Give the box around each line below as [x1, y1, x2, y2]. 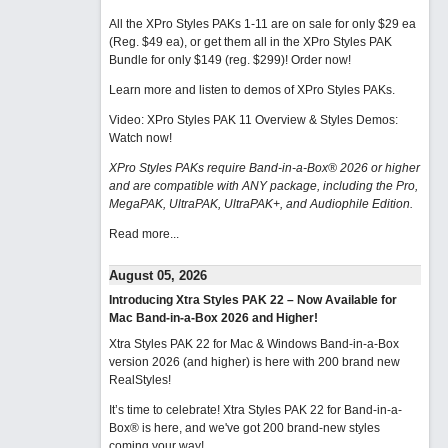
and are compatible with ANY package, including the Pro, [108, 179, 418, 193]
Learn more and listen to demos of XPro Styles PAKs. [108, 83, 395, 97]
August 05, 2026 [108, 268, 207, 283]
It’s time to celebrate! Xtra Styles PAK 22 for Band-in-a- [108, 403, 402, 417]
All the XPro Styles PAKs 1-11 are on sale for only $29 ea [108, 17, 416, 31]
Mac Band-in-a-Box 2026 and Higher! [108, 311, 318, 325]
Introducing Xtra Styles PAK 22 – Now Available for [108, 293, 397, 307]
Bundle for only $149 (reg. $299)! [108, 53, 291, 67]
